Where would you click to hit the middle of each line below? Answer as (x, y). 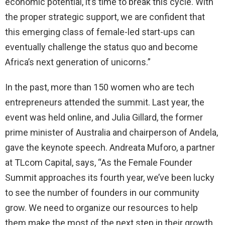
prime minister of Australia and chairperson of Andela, (111, 133)
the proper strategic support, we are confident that (105, 17)
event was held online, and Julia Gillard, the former (104, 118)
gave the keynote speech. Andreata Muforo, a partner (110, 148)
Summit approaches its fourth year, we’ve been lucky (110, 178)
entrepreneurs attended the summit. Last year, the (105, 102)
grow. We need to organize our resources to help (101, 208)
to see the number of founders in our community (102, 193)
